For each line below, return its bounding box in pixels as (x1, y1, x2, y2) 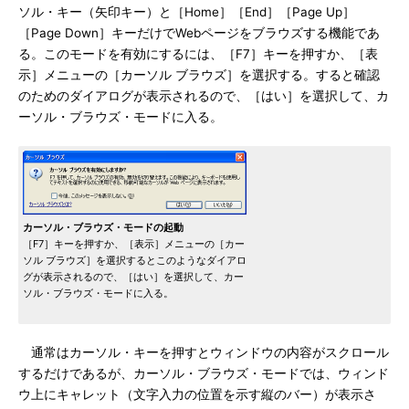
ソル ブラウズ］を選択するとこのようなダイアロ (23, 254, 246, 267)
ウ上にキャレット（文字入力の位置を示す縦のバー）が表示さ (18, 387, 376, 402)
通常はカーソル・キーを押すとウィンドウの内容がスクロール (18, 345, 389, 360)
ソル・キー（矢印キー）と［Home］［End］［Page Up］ (18, 5, 355, 19)
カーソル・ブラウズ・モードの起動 (23, 221, 184, 234)
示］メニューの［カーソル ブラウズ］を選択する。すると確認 (18, 68, 380, 82)
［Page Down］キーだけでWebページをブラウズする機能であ (18, 26, 380, 40)
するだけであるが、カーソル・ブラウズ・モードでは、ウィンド (18, 366, 389, 381)
